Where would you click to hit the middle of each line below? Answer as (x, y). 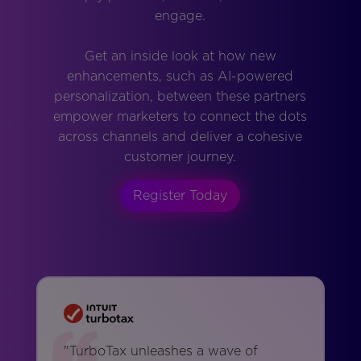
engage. (180, 16)
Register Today (180, 196)
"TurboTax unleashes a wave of (160, 351)
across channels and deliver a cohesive (180, 137)
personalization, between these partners (180, 97)
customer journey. (180, 157)
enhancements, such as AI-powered (180, 77)
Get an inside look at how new (180, 56)
